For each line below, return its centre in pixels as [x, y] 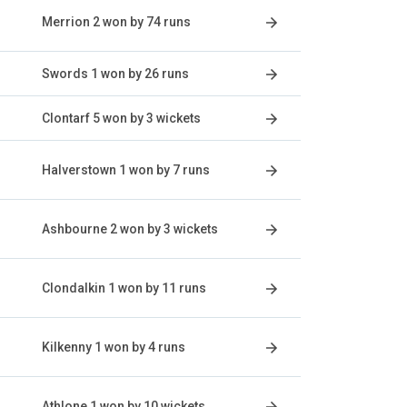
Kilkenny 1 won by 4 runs [114, 347]
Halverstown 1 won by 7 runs [126, 170]
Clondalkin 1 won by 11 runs [124, 288]
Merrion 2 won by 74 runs [116, 22]
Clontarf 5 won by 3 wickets [121, 118]
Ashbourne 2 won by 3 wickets [130, 229]
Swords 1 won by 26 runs [115, 74]
